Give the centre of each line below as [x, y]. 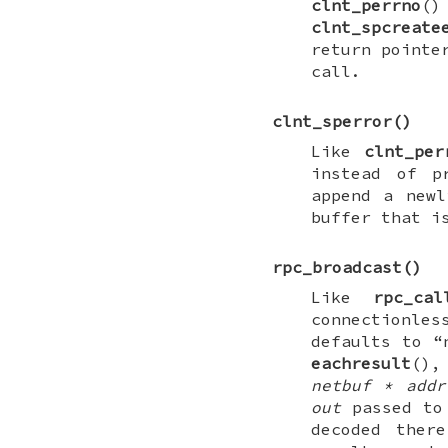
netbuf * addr [378, 385]
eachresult [360, 363]
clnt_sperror [332, 121]
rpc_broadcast [337, 267]
